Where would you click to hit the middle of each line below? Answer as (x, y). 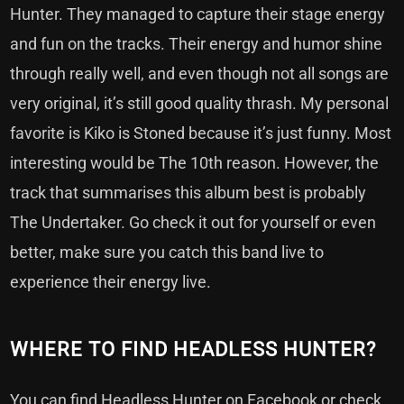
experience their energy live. (113, 282)
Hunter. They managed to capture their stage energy (198, 14)
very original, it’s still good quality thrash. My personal (200, 104)
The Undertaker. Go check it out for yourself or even (193, 223)
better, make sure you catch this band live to (167, 252)
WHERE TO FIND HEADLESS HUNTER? (193, 350)
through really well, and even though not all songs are (200, 74)
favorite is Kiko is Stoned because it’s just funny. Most (201, 133)
